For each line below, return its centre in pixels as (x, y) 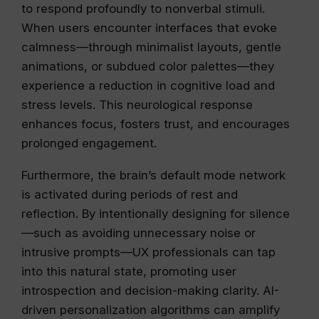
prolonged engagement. (89, 143)
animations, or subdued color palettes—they (148, 66)
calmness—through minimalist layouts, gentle (151, 47)
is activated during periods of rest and (130, 194)
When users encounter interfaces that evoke (149, 28)
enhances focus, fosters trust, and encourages (156, 124)
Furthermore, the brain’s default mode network (153, 175)
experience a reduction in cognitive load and (148, 85)
